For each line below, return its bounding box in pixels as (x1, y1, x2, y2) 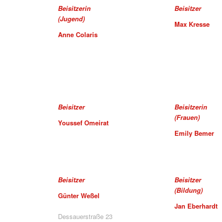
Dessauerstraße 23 (58, 211, 113, 221)
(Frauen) (174, 112, 200, 122)
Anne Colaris (58, 30, 98, 40)
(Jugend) (58, 14, 85, 24)
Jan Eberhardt (174, 201, 218, 211)
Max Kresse (174, 19, 210, 29)
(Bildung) (174, 185, 203, 195)
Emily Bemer (174, 128, 215, 138)
